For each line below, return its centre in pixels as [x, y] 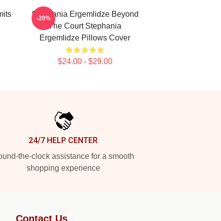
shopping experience [63, 168]
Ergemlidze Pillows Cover [85, 38]
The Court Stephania [85, 26]
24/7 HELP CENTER [63, 140]
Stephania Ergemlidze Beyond [85, 14]
